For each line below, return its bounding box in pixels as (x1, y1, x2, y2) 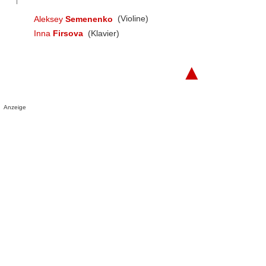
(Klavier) (85, 28, 120, 39)
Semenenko (65, 14, 113, 24)
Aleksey (33, 14, 65, 24)
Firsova (52, 28, 83, 39)
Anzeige (4, 103, 27, 110)
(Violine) (115, 14, 149, 24)
